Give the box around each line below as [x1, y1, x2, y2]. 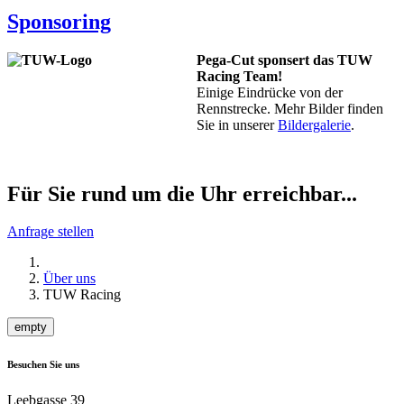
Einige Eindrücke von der [197, 84, 343, 100]
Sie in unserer [197, 116, 278, 133]
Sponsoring [7, 9, 111, 33]
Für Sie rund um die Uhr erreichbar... [7, 181, 357, 206]
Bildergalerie [278, 116, 351, 133]
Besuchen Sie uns [7, 359, 79, 371]
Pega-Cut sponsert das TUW [197, 51, 372, 68]
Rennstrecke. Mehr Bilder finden [197, 100, 383, 116]
